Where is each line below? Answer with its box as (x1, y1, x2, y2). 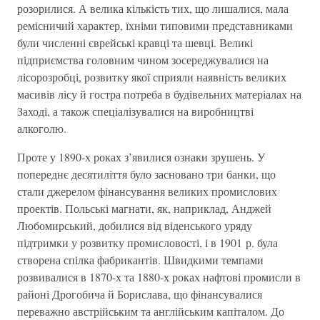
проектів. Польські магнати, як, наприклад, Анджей (17, 201, 271, 216)
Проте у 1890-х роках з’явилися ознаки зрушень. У (17, 149, 265, 164)
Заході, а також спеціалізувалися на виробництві (17, 104, 254, 119)
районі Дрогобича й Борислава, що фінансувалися (17, 286, 262, 301)
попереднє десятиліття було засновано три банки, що (17, 166, 276, 181)
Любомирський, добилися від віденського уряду (17, 218, 252, 233)
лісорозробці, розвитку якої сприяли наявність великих (17, 69, 286, 84)
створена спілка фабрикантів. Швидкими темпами (17, 252, 264, 267)
